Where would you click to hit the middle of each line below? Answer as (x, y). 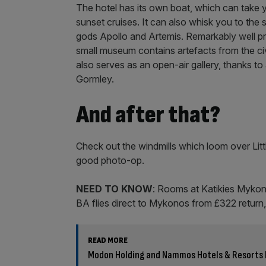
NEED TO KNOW (114, 189)
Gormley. (95, 79)
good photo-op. (110, 160)
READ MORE (108, 240)
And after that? (148, 115)
